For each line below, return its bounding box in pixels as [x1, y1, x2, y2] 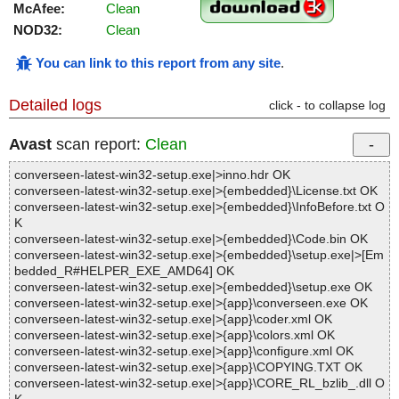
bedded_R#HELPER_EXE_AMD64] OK [14, 264, 234, 279]
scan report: [52, 135, 145, 154]
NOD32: [13, 22, 62, 38]
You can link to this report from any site [36, 55, 281, 71]
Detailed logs [9, 96, 102, 115]
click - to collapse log [269, 98, 386, 113]
